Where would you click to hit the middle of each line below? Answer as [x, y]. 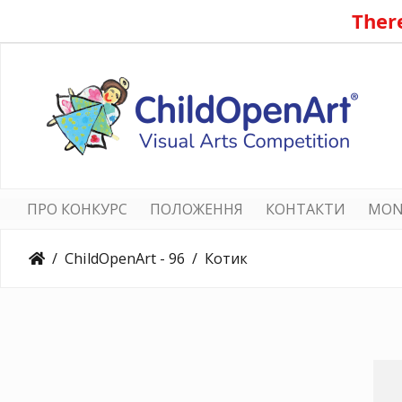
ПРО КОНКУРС [77, 209]
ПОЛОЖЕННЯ [197, 209]
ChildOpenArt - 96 [125, 258]
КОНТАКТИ [306, 209]
